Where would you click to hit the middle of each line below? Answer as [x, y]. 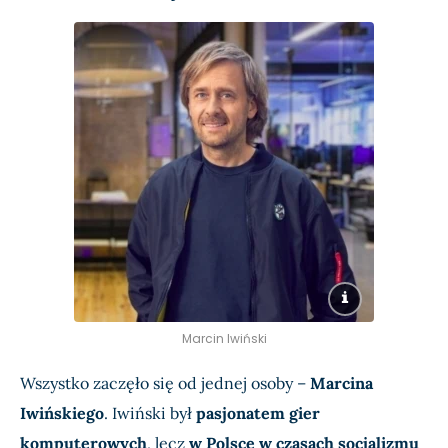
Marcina [341, 383]
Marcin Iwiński [224, 339]
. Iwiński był [150, 413]
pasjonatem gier [258, 413]
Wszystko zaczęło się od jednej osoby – [165, 383]
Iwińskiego [62, 413]
